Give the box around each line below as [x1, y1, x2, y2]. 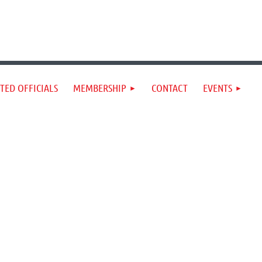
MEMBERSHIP [73, 81, 126, 94]
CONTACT [151, 81, 188, 94]
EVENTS [203, 81, 232, 94]
